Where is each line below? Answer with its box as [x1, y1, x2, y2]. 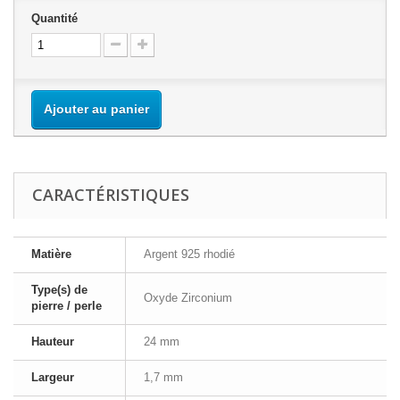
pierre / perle [31, 299, 102, 312]
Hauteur [31, 335, 74, 348]
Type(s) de [31, 283, 87, 296]
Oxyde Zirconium [144, 291, 232, 304]
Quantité [31, 12, 78, 25]
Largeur [31, 371, 74, 384]
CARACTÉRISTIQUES [32, 184, 189, 205]
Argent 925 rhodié [144, 247, 235, 261]
